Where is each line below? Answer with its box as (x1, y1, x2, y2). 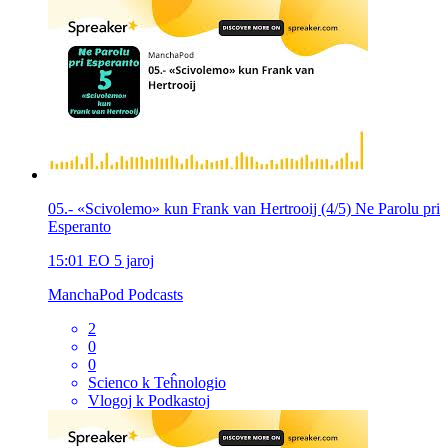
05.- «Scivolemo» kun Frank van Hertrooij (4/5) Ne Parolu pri (48, 199, 440, 217)
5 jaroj (114, 251, 154, 269)
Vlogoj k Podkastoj (88, 391, 210, 409)
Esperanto (48, 217, 111, 235)
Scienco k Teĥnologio (88, 373, 226, 391)
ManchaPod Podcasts (48, 285, 183, 303)
